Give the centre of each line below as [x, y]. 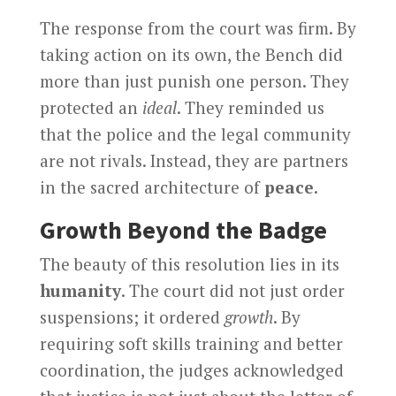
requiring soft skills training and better [191, 343]
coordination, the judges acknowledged [191, 369]
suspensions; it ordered [132, 316]
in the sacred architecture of [152, 187]
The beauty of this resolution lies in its [189, 263]
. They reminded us [250, 107]
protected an [91, 107]
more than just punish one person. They [194, 80]
